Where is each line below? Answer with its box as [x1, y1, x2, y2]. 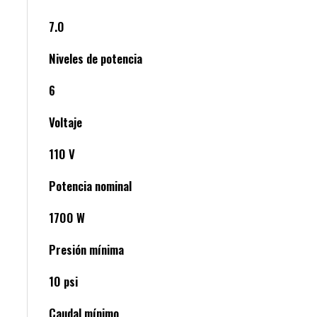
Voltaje [49, 113, 82, 132]
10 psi [49, 272, 78, 291]
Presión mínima [49, 241, 124, 259]
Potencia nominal [49, 177, 132, 195]
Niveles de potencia [49, 50, 142, 68]
